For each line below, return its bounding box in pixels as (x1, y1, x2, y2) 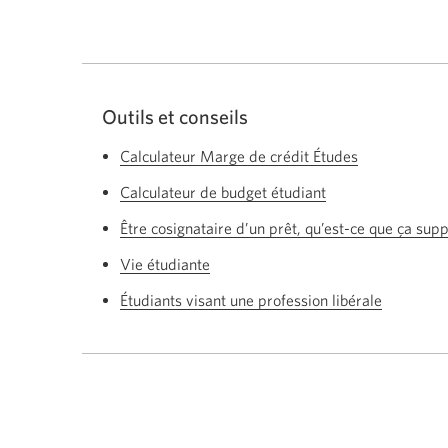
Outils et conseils (102, 105, 248, 128)
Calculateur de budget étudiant (120, 183, 326, 201)
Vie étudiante (120, 255, 210, 273)
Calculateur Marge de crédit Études (120, 147, 358, 165)
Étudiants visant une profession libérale (120, 291, 382, 309)
